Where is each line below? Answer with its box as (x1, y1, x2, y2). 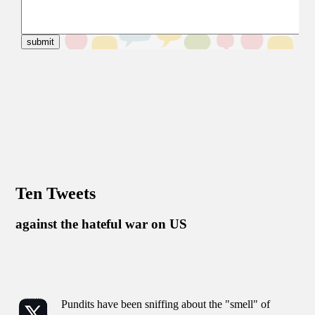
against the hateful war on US (15, 216, 188, 231)
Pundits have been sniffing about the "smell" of (61, 298, 271, 311)
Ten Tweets (15, 184, 96, 202)
